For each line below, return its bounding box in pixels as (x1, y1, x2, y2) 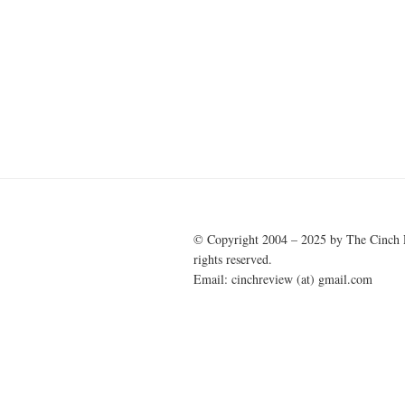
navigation (198, 71, 296, 102)
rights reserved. (193, 250, 272, 268)
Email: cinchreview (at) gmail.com (193, 270, 372, 288)
